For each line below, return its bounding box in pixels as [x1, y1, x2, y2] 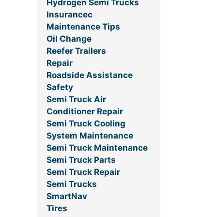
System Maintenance [46, 131, 133, 141]
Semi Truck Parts [46, 155, 116, 165]
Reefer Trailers [46, 46, 106, 56]
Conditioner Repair [46, 107, 123, 117]
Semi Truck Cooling [46, 119, 125, 129]
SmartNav [46, 191, 87, 201]
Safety [46, 82, 73, 93]
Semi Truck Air [46, 94, 106, 105]
